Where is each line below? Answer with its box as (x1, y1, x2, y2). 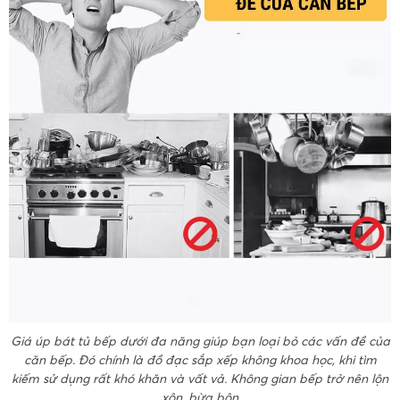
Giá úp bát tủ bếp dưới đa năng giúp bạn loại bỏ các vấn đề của (10, 332, 390, 349)
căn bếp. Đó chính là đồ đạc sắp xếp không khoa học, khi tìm (23, 351, 377, 368)
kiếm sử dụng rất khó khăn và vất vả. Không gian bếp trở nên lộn (12, 370, 388, 387)
